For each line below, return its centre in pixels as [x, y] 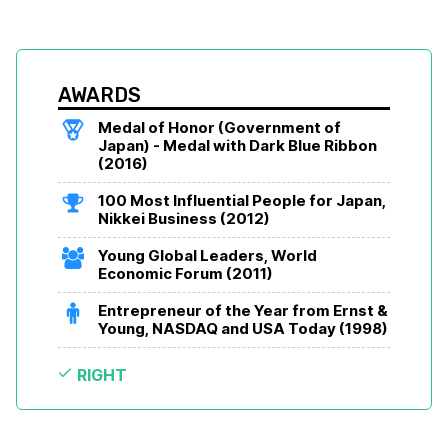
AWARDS [99, 95]
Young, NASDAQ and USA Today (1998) [243, 329]
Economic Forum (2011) [185, 274]
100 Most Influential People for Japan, [242, 201]
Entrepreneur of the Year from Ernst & [243, 311]
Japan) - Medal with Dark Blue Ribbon [237, 146]
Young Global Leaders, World [207, 256]
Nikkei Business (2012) [184, 219]
